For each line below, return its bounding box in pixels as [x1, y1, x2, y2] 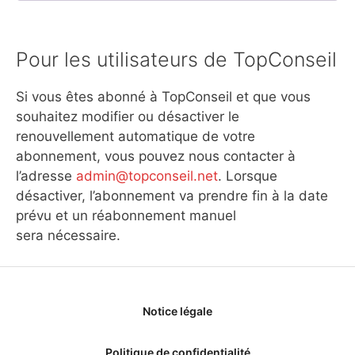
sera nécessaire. [16, 227, 120, 243]
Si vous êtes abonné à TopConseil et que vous [16, 89, 311, 105]
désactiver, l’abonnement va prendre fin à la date [16, 188, 328, 204]
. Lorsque [218, 168, 277, 184]
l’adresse [16, 168, 76, 184]
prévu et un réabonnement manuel [16, 208, 236, 223]
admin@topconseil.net [76, 168, 218, 184]
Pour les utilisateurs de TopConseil [16, 48, 337, 71]
